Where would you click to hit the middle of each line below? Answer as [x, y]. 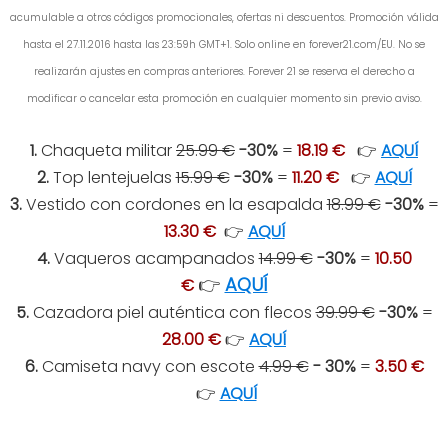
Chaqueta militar [106, 150]
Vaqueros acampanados [154, 258]
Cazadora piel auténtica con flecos [172, 312]
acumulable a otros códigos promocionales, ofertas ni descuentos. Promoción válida [224, 17]
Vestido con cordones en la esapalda [176, 204]
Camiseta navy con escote [148, 366]
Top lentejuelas [112, 177]
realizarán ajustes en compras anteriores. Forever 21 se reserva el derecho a [224, 71]
